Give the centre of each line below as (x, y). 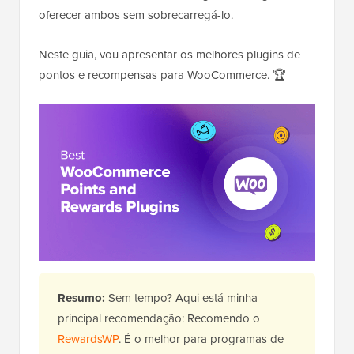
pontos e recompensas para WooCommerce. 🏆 (162, 75)
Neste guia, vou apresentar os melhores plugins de (169, 55)
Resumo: (83, 298)
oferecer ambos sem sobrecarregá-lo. (136, 15)
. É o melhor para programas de (201, 339)
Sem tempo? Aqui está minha (183, 298)
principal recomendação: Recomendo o (159, 319)
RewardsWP (88, 339)
